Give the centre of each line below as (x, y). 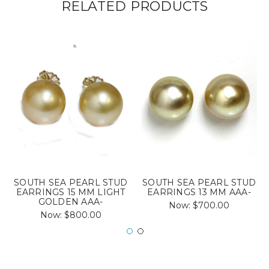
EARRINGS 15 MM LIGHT (71, 192)
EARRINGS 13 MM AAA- (199, 192)
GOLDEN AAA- (71, 201)
